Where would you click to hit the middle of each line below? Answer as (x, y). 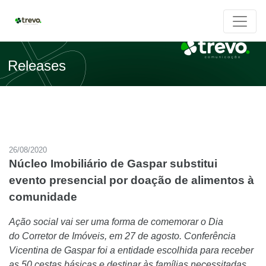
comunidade (43, 197)
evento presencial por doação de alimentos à (132, 180)
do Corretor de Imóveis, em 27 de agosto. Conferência (122, 236)
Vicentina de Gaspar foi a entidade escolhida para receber (131, 250)
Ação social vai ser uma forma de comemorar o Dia (116, 222)
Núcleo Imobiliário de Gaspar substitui (113, 164)
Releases (37, 66)
